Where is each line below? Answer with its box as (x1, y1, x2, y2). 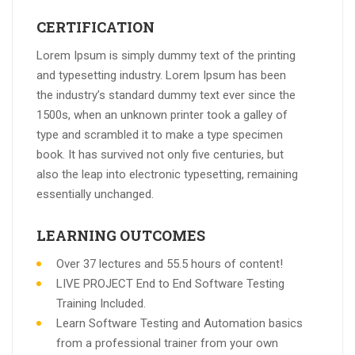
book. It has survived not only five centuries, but (36, 147, 284, 162)
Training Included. (56, 296, 146, 311)
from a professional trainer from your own (56, 335, 278, 350)
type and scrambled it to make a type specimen (36, 127, 283, 142)
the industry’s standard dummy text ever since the (36, 87, 296, 102)
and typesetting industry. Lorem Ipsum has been (36, 67, 286, 82)
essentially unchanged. (36, 186, 154, 201)
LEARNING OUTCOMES (36, 225, 205, 245)
